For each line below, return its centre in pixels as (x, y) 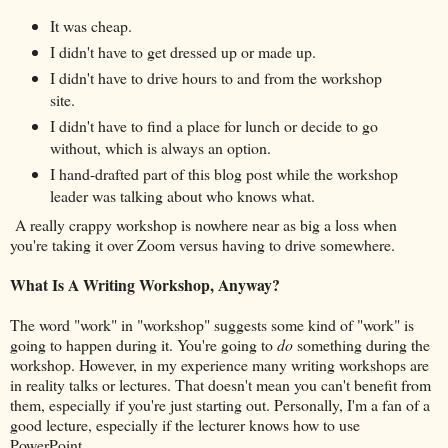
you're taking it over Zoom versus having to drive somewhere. (202, 244)
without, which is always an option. (160, 147)
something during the (361, 344)
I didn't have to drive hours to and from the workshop (215, 77)
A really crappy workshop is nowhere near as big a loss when (203, 224)
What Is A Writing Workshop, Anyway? (145, 284)
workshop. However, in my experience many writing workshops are (219, 364)
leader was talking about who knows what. (182, 195)
